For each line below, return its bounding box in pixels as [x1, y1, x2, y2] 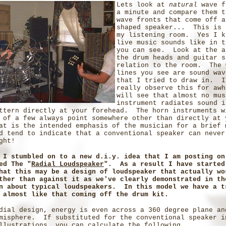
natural [169, 1, 197, 9]
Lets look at [117, 1, 169, 9]
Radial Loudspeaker [31, 160, 104, 168]
